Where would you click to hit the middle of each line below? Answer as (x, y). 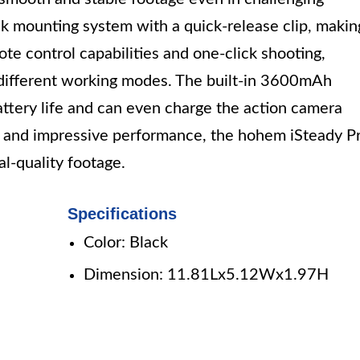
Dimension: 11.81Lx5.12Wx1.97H (207, 275)
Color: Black (126, 243)
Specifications (123, 214)
